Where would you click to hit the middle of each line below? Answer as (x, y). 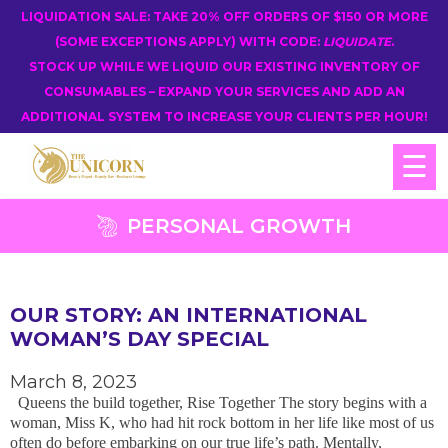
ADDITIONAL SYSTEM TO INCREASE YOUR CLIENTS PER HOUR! (224, 116)
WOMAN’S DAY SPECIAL (139, 339)
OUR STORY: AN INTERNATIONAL (188, 315)
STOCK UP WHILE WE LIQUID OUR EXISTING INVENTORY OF (224, 66)
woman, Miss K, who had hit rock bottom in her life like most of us (222, 422)
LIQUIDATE (356, 41)
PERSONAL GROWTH (239, 226)
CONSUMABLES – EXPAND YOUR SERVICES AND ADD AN (224, 91)
